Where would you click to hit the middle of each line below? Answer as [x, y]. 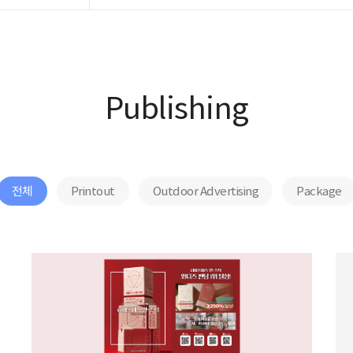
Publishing [176, 109]
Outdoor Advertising [205, 191]
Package [319, 191]
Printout [93, 191]
